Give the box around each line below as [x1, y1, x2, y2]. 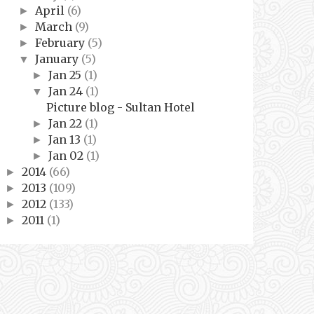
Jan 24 [48, 83, 86, 98]
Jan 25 [48, 67, 84, 82]
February [34, 35, 88, 50]
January [34, 51, 81, 66]
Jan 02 [48, 148, 86, 163]
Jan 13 [48, 132, 83, 146]
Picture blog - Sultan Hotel [46, 100, 195, 114]
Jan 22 [48, 116, 85, 130]
